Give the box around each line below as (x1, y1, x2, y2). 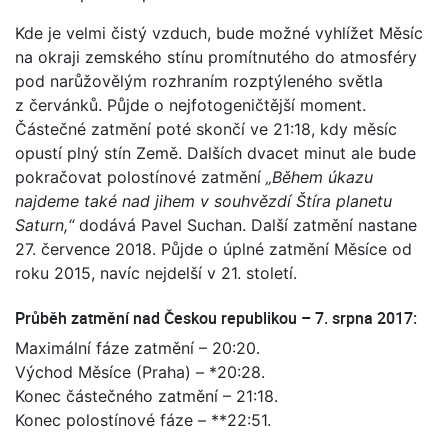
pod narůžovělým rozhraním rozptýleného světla (15, 71, 383, 92)
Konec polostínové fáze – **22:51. (15, 410, 271, 431)
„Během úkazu (266, 167, 373, 188)
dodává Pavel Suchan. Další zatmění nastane (74, 215, 417, 236)
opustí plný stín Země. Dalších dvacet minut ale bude (15, 143, 416, 164)
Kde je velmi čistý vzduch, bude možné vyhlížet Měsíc (15, 23, 423, 44)
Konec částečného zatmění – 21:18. (15, 386, 278, 407)
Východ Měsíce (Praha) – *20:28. (15, 362, 265, 383)
